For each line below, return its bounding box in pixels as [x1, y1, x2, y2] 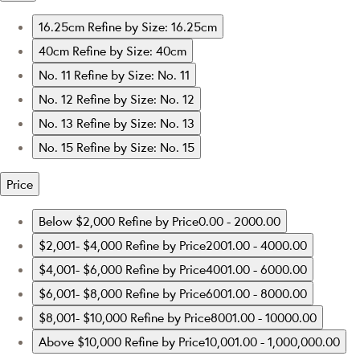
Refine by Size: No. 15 [76, 138, 194, 155]
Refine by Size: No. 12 [76, 90, 194, 107]
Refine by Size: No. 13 [76, 114, 194, 131]
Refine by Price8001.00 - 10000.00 [130, 309, 317, 325]
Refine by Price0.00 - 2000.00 [118, 212, 280, 229]
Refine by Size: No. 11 [74, 66, 190, 83]
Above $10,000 [39, 333, 125, 350]
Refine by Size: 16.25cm [88, 18, 217, 35]
